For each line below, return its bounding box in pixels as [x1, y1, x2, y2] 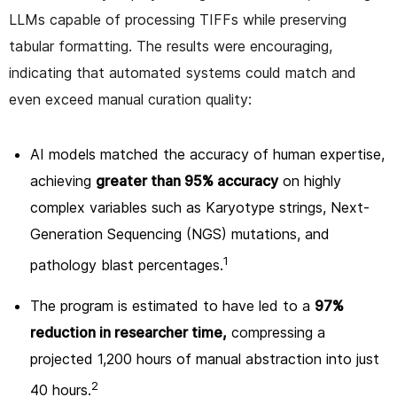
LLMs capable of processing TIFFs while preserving [9, 10, 346, 28]
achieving [30, 171, 96, 190]
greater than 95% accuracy [96, 171, 278, 190]
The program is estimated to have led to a [30, 296, 315, 315]
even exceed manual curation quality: [9, 90, 252, 108]
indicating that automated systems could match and [9, 63, 356, 82]
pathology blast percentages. [30, 255, 223, 274]
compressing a [227, 323, 325, 341]
